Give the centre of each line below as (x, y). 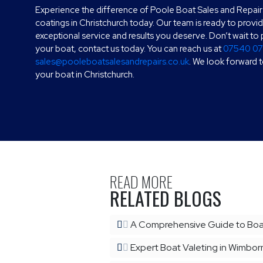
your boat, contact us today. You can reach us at (129, 48)
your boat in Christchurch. (85, 74)
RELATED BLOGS (166, 198)
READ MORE (141, 182)
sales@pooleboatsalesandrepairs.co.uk (112, 61)
